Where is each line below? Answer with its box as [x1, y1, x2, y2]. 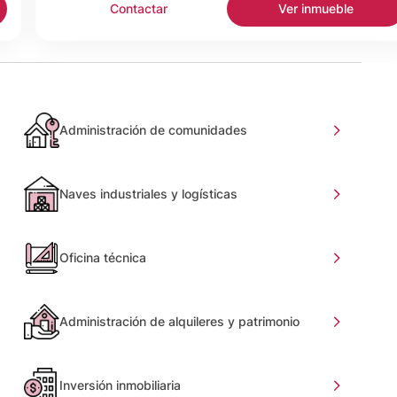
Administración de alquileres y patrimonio [58, 313, 300, 329]
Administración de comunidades [58, 121, 247, 137]
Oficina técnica [58, 249, 146, 265]
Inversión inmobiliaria [58, 377, 181, 393]
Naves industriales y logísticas [58, 185, 237, 201]
